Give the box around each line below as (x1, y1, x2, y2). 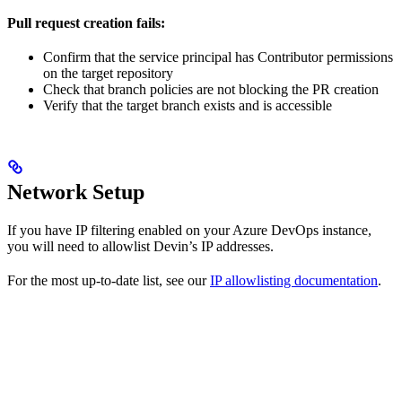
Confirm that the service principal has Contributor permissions (43, 48, 393, 65)
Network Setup (7, 179, 144, 204)
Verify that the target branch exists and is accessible (43, 97, 332, 113)
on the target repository (43, 65, 173, 81)
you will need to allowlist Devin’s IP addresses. (7, 238, 274, 254)
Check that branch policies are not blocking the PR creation (43, 81, 379, 97)
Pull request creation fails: (7, 14, 165, 31)
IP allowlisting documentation (210, 272, 378, 288)
